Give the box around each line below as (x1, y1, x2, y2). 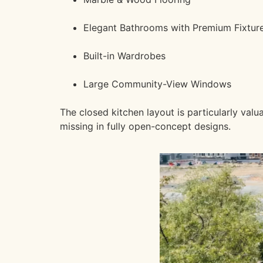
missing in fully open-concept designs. (60, 120, 231, 132)
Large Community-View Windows (83, 77, 231, 90)
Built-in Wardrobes (83, 49, 166, 62)
